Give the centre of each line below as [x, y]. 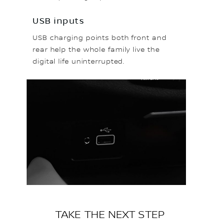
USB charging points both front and [100, 38]
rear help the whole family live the [96, 50]
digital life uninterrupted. [80, 61]
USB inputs [58, 21]
